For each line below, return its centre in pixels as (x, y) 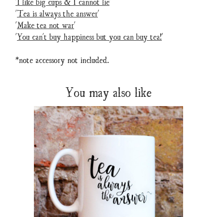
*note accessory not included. (62, 60)
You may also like (108, 92)
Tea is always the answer (57, 13)
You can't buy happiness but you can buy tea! (89, 36)
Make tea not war (46, 25)
